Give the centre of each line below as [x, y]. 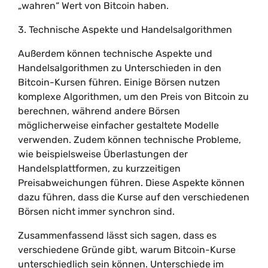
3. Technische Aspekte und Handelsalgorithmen [125, 30]
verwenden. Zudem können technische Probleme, [130, 140]
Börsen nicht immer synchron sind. [96, 211]
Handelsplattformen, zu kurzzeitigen [99, 168]
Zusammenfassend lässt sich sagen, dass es [117, 235]
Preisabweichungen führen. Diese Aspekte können [131, 183]
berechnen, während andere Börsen [99, 111]
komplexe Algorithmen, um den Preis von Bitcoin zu [133, 97]
